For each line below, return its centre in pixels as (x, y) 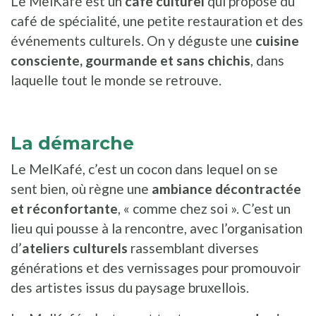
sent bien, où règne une (80, 189)
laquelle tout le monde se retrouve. (116, 80)
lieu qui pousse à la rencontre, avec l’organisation (157, 229)
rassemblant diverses (193, 248)
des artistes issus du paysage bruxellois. (130, 288)
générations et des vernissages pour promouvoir (156, 268)
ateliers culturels (75, 248)
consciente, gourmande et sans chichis (130, 61)
